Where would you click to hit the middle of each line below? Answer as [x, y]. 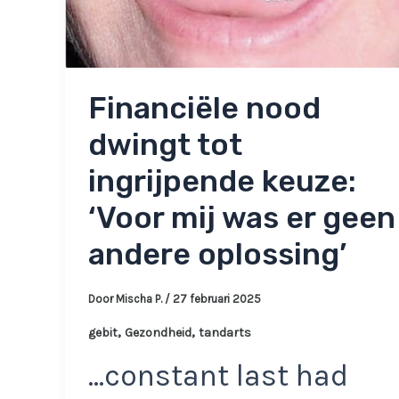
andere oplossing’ [217, 255]
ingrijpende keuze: [222, 182]
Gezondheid [158, 333]
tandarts [224, 333]
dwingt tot [165, 145]
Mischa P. [140, 298]
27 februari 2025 [216, 298]
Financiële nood [204, 109]
